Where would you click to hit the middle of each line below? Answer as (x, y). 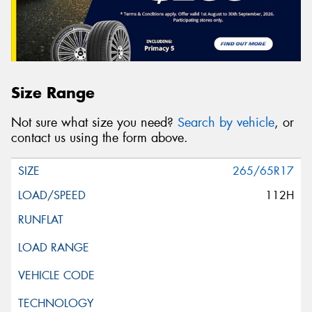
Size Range (53, 93)
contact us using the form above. (100, 138)
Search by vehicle (226, 122)
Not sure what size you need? (94, 122)
